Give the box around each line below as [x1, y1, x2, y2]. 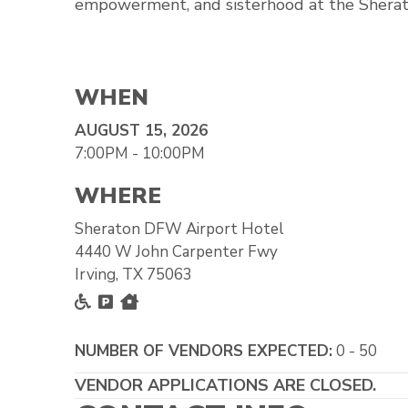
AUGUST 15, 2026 [75, 120, 208, 142]
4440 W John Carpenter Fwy [75, 241, 278, 263]
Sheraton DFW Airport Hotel [75, 219, 284, 240]
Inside [145, 291, 189, 313]
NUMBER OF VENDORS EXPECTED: [75, 341, 332, 362]
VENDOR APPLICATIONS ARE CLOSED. [75, 374, 376, 397]
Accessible [97, 291, 176, 313]
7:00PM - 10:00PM [75, 143, 205, 165]
